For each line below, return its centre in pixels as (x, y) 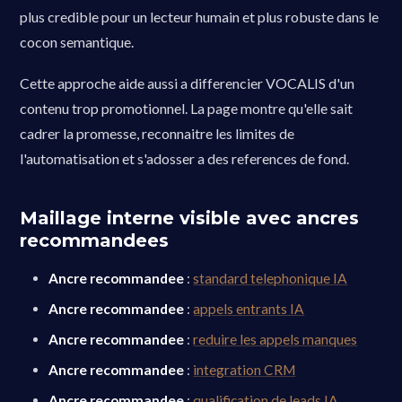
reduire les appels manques (275, 339)
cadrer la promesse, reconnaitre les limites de (157, 133)
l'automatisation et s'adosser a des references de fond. (185, 158)
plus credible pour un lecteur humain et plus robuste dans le (200, 17)
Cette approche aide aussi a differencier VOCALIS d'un (188, 83)
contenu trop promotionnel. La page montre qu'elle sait (187, 108)
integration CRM (245, 370)
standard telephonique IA (271, 278)
